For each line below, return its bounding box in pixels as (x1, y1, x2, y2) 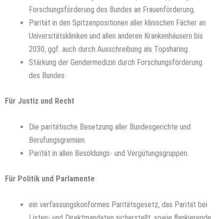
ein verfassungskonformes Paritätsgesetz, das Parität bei (29, 200, 208, 210)
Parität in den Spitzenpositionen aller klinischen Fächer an (29, 18, 206, 28)
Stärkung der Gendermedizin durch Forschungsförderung (29, 58, 203, 67)
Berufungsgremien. (29, 135, 87, 145)
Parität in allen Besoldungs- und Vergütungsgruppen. (29, 149, 189, 158)
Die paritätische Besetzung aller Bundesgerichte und (29, 122, 191, 132)
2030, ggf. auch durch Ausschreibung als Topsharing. (29, 44, 190, 54)
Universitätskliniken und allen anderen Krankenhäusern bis (29, 31, 203, 41)
